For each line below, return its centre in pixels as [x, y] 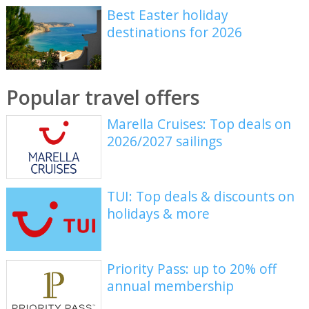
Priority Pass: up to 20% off [192, 268]
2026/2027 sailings [165, 141]
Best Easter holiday [168, 15]
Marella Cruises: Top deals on [199, 124]
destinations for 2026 [175, 32]
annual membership [171, 286]
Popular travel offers [103, 97]
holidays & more [159, 213]
